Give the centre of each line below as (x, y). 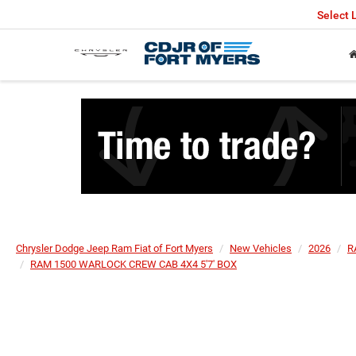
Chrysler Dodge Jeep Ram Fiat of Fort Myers (114, 248)
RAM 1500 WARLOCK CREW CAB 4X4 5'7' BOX (133, 264)
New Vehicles (261, 248)
